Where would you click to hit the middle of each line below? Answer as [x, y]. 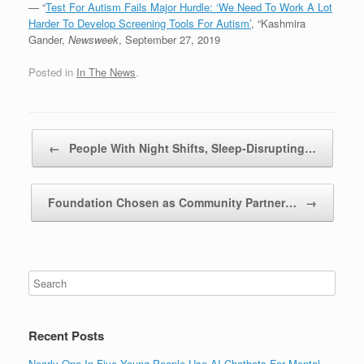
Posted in [52, 71]
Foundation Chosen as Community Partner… [173, 202]
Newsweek [93, 40]
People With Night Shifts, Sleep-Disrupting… [191, 147]
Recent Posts [66, 335]
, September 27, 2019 [169, 40]
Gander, [48, 40]
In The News [106, 71]
